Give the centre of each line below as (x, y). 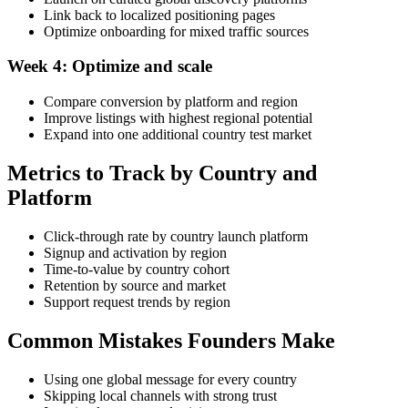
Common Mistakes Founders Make (171, 340)
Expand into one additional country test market (178, 135)
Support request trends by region (137, 301)
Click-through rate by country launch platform (176, 236)
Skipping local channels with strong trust (160, 395)
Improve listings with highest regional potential (178, 118)
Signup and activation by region (135, 252)
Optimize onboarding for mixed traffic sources (176, 31)
